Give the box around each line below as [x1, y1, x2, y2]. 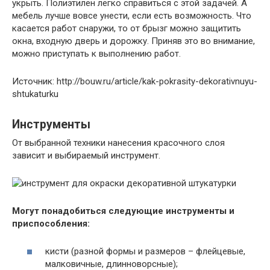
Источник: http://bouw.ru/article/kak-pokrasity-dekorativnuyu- [12, 75, 257, 87]
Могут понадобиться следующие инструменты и [12, 205, 234, 216]
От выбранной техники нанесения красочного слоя [12, 137, 225, 148]
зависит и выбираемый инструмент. [12, 149, 160, 161]
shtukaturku [12, 88, 58, 99]
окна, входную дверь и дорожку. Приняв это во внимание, [12, 35, 255, 46]
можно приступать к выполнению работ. [12, 48, 181, 59]
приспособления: [12, 218, 92, 229]
